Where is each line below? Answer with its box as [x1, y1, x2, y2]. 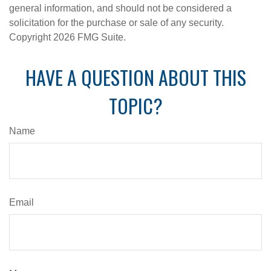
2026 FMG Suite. [53, 32, 126, 42]
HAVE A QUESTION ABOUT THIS [25, 63, 246, 91]
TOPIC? [108, 91, 163, 120]
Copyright [9, 32, 53, 42]
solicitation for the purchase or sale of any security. [9, 18, 224, 28]
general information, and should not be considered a [9, 3, 232, 13]
